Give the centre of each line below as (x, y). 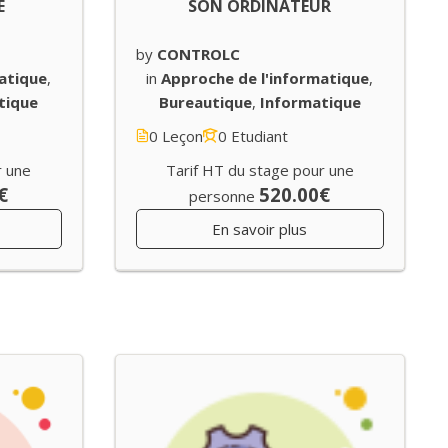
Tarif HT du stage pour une (259, 170)
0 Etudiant (252, 136)
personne (222, 196)
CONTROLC (198, 54)
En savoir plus (260, 229)
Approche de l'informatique (265, 78)
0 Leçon (175, 136)
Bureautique (205, 102)
